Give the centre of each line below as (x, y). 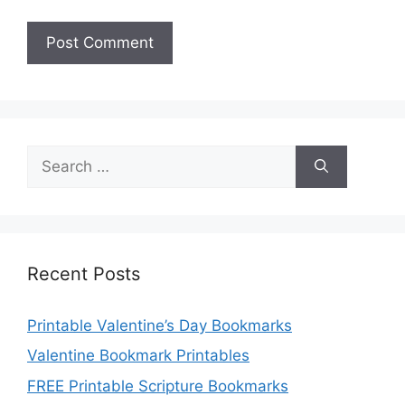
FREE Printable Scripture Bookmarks (158, 386)
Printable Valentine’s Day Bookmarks (160, 325)
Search (52, 155)
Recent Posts (84, 273)
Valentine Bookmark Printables (138, 356)
